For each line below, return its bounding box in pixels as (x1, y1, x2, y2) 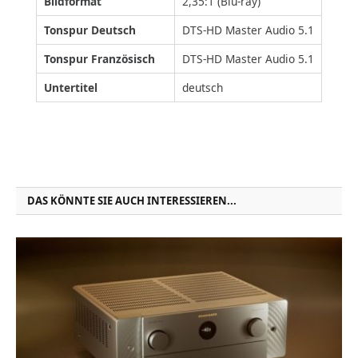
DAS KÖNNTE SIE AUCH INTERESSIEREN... (27, 193, 237, 208)
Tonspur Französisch (44, 51, 155, 67)
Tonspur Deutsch (44, 22, 136, 38)
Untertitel (44, 80, 97, 96)
